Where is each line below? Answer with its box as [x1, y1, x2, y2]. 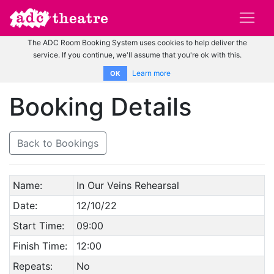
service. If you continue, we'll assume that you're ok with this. [32, 50, 242, 59]
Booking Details [9, 91, 191, 122]
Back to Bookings [17, 136, 98, 149]
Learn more [132, 68, 171, 78]
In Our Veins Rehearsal [76, 179, 179, 191]
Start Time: [12, 219, 64, 232]
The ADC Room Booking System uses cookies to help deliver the [27, 37, 247, 47]
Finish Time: [12, 239, 67, 252]
